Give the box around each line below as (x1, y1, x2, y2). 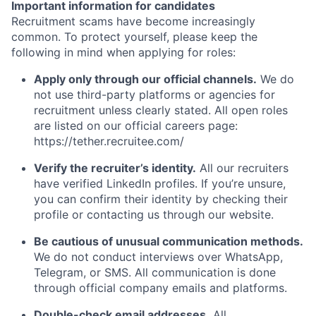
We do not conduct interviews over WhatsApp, (34, 250, 283, 264)
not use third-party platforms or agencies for (34, 87, 275, 102)
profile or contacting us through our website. (34, 207, 274, 221)
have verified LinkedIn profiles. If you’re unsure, (34, 176, 286, 190)
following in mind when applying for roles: (11, 45, 236, 59)
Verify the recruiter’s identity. (34, 161, 196, 175)
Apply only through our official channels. (34, 72, 257, 86)
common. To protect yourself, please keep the (11, 30, 257, 44)
